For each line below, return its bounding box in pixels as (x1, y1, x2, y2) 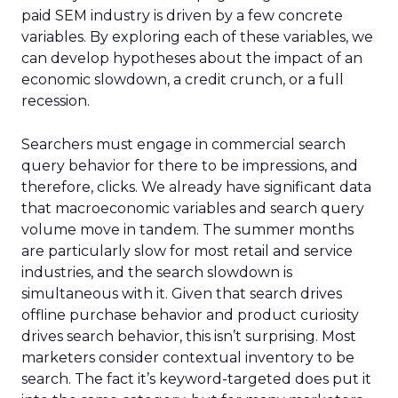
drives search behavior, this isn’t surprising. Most (21, 328, 356, 345)
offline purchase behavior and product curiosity (21, 306, 359, 323)
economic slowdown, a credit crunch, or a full (21, 71, 344, 88)
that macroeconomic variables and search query (21, 200, 364, 217)
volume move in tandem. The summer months (21, 221, 354, 238)
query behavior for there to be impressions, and (21, 157, 358, 174)
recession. (21, 92, 90, 109)
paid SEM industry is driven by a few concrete (21, 7, 343, 24)
